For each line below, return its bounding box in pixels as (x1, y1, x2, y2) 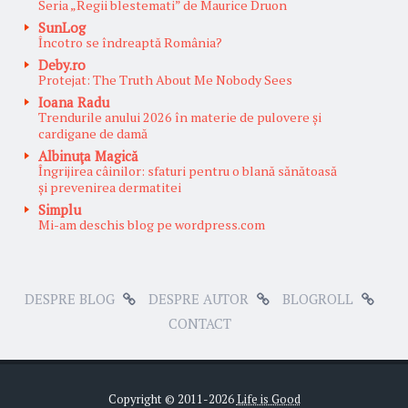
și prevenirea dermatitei (38, 178, 181, 196)
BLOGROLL (282, 289, 353, 308)
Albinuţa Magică (38, 146, 138, 165)
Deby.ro (38, 55, 86, 74)
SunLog (38, 17, 86, 36)
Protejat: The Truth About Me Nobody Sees (38, 70, 292, 88)
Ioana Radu (38, 92, 109, 111)
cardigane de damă (38, 124, 148, 142)
